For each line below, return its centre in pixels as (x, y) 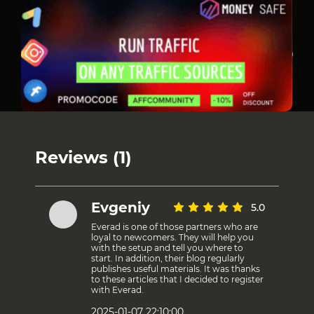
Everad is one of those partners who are (175, 226)
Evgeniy (121, 207)
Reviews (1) (83, 157)
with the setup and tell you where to (167, 247)
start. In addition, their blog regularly (168, 258)
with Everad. (117, 289)
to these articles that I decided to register (177, 279)
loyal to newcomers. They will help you (172, 237)
